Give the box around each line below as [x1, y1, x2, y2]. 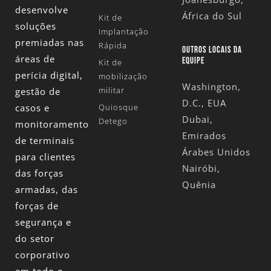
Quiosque [98, 102, 139, 113]
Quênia [181, 178, 216, 191]
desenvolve [15, 4, 68, 16]
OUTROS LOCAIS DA [181, 44, 242, 56]
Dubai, [181, 113, 213, 126]
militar [98, 85, 125, 96]
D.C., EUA [181, 97, 226, 109]
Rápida [98, 40, 127, 51]
